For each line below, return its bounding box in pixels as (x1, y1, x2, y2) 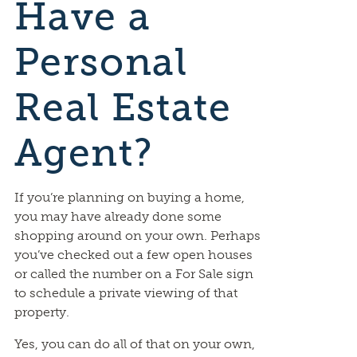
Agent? (14, 130, 154, 175)
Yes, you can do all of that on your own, (14, 336, 255, 351)
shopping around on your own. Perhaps (14, 228, 261, 243)
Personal (14, 39, 188, 84)
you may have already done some (14, 209, 222, 224)
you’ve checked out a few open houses (14, 247, 253, 262)
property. (14, 304, 69, 320)
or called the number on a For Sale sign (14, 266, 253, 281)
